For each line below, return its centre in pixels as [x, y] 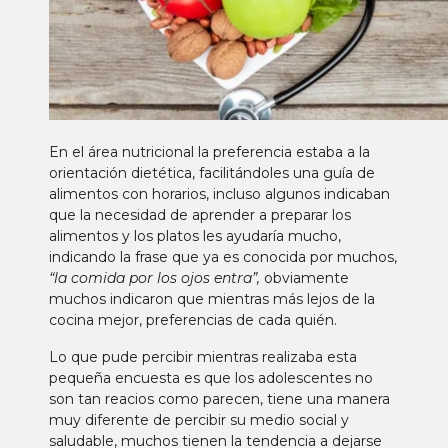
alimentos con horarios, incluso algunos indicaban [220, 194]
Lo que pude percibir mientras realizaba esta [203, 357]
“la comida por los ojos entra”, [155, 278]
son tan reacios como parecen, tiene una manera [220, 399]
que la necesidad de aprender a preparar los [200, 215]
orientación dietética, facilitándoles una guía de [212, 173]
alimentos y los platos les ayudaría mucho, [195, 236]
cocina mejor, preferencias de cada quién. [193, 320]
